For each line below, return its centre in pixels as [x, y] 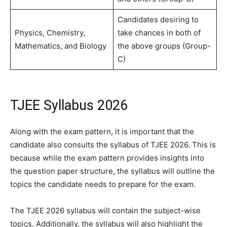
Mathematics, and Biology [60, 46]
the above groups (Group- [164, 46]
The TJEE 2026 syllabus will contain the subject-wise [105, 210]
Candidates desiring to [158, 19]
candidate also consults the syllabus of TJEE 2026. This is [113, 144]
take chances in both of [159, 32]
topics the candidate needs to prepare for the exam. [103, 184]
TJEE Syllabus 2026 [69, 105]
